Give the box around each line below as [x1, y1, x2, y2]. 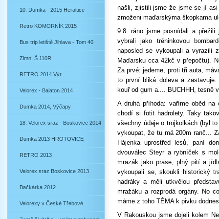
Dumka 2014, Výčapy [20, 104, 71, 109]
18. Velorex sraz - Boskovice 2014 [20, 120, 101, 126]
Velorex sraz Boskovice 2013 [20, 168, 89, 174]
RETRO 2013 [20, 152, 52, 158]
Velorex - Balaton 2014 [20, 88, 73, 93]
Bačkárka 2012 [20, 184, 56, 190]
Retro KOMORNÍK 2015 [20, 23, 77, 29]
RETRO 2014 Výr [20, 71, 62, 77]
